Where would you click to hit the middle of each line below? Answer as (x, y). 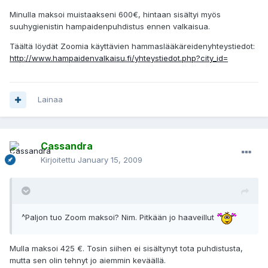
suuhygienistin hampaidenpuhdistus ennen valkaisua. (110, 27)
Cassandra (67, 146)
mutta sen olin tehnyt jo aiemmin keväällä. (88, 261)
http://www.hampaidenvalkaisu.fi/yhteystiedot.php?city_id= (119, 58)
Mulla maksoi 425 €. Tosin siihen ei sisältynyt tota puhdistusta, (126, 249)
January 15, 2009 (110, 160)
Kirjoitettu (59, 160)
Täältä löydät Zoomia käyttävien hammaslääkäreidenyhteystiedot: (132, 46)
